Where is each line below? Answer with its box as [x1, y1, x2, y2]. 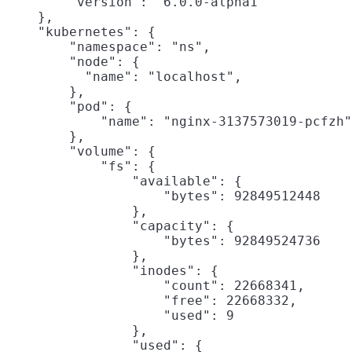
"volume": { [6, 144, 156, 159]
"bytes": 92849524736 [6, 233, 321, 249]
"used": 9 [6, 308, 234, 324]
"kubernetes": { [6, 24, 156, 40]
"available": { [6, 174, 242, 189]
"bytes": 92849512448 [6, 189, 321, 204]
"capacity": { [6, 218, 234, 234]
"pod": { [6, 99, 132, 115]
